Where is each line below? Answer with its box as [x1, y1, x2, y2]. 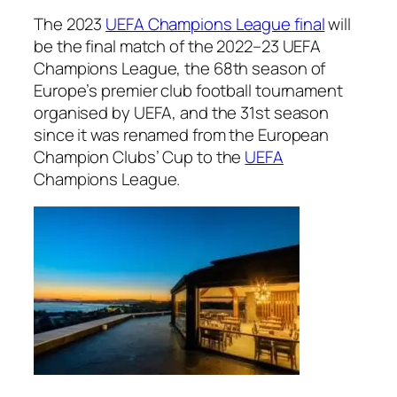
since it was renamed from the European [34, 122, 330, 146]
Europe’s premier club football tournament [34, 78, 343, 102]
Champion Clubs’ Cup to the [34, 144, 245, 168]
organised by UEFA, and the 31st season [34, 100, 330, 124]
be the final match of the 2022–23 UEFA [34, 34, 322, 58]
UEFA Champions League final [105, 12, 325, 35]
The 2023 [34, 12, 106, 35]
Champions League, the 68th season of [34, 56, 326, 80]
